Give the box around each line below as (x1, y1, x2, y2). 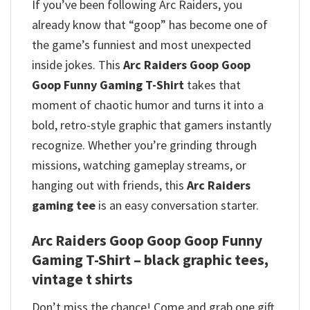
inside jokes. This (32, 56, 123, 73)
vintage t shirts (32, 270, 133, 289)
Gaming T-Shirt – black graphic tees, (32, 250, 268, 270)
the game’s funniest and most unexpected (32, 36, 251, 53)
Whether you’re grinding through (88, 136, 257, 153)
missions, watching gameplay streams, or (32, 156, 246, 173)
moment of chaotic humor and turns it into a (32, 96, 264, 113)
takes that (184, 76, 241, 93)
